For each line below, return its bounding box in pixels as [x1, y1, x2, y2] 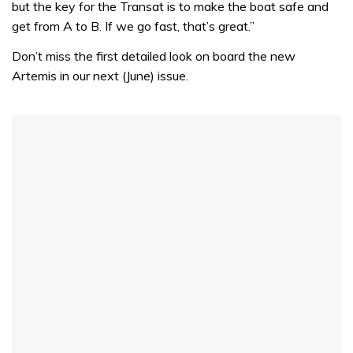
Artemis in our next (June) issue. [12, 67, 188, 84]
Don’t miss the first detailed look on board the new [12, 47, 295, 64]
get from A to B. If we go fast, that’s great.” [12, 18, 255, 35]
